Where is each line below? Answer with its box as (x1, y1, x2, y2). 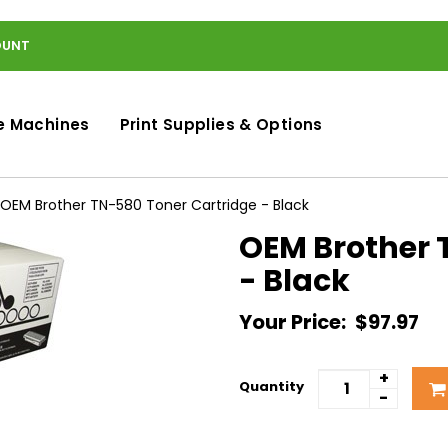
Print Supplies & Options (119, 114, 323, 135)
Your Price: (239, 308, 350, 336)
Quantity (239, 376, 304, 396)
